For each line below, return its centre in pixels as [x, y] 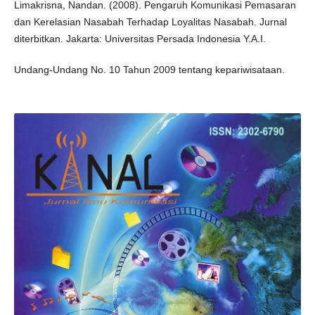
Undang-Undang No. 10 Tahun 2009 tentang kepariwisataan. [149, 70]
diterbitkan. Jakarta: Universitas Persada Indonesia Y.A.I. [140, 39]
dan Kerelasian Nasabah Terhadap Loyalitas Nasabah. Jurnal [150, 22]
